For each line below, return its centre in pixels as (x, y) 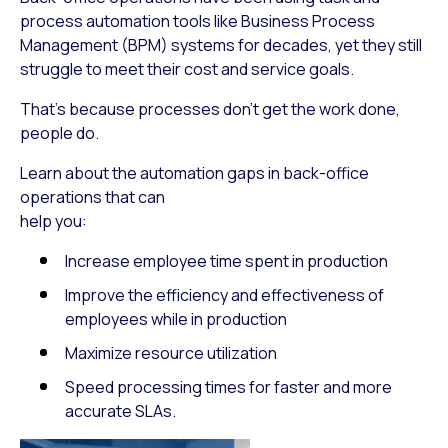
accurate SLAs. (120, 411)
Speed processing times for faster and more (228, 387)
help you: (53, 221)
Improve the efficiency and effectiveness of (224, 295)
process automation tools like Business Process (197, 21)
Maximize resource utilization (171, 353)
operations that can (92, 197)
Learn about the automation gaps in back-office (194, 173)
